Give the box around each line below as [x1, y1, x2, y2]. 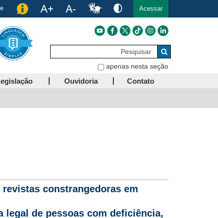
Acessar [139, 5, 163, 12]
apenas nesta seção [106, 62, 168, 70]
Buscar [163, 57, 185, 65]
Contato [127, 77, 154, 85]
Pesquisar [168, 42, 199, 50]
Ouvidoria [64, 77, 98, 85]
